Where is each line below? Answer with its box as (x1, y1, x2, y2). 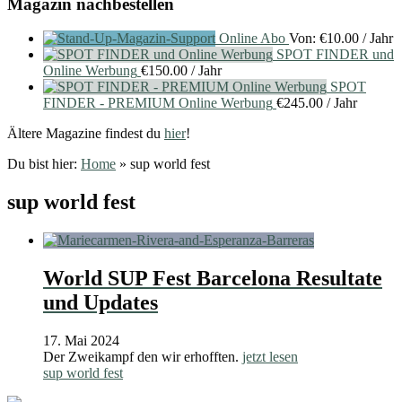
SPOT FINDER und (276, 47, 394, 63)
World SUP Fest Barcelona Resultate (43, 267, 382, 291)
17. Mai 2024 (43, 332, 119, 348)
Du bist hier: (7, 156, 81, 172)
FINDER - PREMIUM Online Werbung (43, 95, 273, 111)
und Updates (43, 291, 158, 315)
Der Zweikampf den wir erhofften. (43, 348, 242, 364)
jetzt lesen (242, 348, 298, 364)
